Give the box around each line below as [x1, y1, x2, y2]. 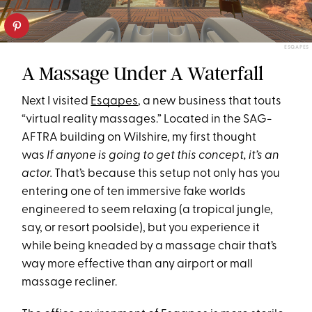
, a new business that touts [138, 95, 282, 107]
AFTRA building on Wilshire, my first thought [22, 131, 257, 143]
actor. [22, 167, 55, 180]
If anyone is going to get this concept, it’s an [47, 149, 280, 162]
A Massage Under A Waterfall [22, 61, 264, 85]
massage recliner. [22, 276, 120, 288]
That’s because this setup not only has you [54, 167, 281, 180]
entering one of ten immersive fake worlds [22, 185, 247, 198]
